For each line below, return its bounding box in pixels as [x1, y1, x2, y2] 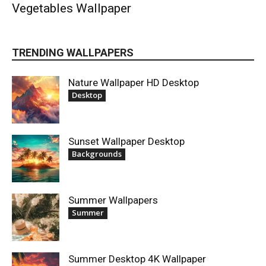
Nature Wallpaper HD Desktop [68, 76, 199, 88]
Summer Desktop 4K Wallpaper [68, 252, 206, 265]
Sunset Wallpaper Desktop [68, 135, 185, 147]
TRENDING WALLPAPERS [12, 46, 134, 59]
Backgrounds [72, 148, 122, 159]
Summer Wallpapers [68, 194, 158, 206]
